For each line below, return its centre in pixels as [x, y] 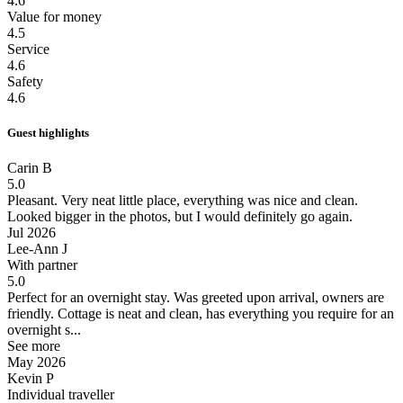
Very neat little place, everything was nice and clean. [208, 200]
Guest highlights [48, 132]
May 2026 [36, 362]
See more [34, 345]
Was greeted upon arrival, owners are [277, 297]
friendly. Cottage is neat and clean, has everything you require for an [201, 313]
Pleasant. [32, 200]
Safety [25, 81]
